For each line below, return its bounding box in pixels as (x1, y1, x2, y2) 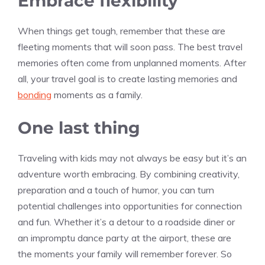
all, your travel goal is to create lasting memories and (18, 72, 237, 85)
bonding (18, 88, 51, 101)
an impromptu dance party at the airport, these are (18, 231, 231, 244)
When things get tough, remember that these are (18, 24, 225, 37)
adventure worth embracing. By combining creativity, (18, 167, 240, 180)
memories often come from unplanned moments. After (18, 56, 246, 69)
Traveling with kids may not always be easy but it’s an (18, 151, 247, 164)
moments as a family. (51, 88, 145, 101)
